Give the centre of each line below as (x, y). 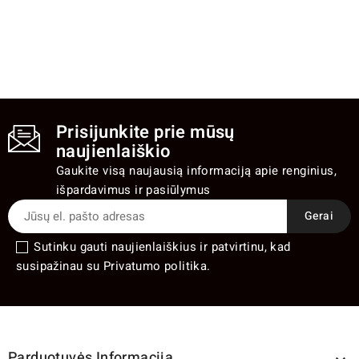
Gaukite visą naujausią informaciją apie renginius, (196, 170)
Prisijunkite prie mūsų (145, 132)
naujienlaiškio (113, 151)
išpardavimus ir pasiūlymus (133, 190)
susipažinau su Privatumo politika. (113, 266)
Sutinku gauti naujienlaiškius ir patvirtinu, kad (162, 246)
